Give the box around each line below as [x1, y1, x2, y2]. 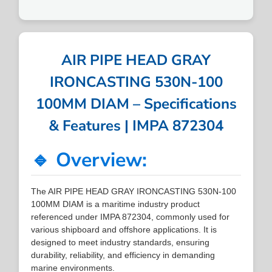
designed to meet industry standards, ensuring [31, 237, 210, 247]
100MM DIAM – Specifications [35, 93, 237, 114]
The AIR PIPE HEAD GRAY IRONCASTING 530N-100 [31, 186, 237, 196]
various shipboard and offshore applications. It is [31, 224, 217, 234]
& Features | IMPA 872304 [49, 115, 223, 135]
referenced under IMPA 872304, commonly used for [31, 211, 230, 222]
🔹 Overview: [31, 146, 148, 173]
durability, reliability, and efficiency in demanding [31, 250, 216, 260]
